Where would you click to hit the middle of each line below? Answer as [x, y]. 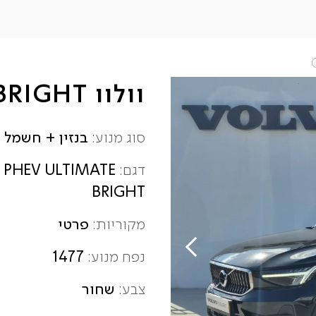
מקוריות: [117, 225]
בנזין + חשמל [46, 138]
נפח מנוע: [115, 258]
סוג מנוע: [117, 139]
